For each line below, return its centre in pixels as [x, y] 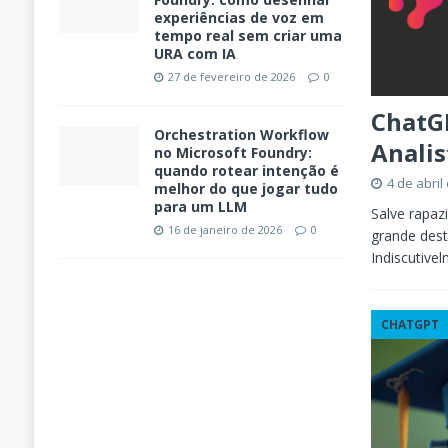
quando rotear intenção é [246, 171]
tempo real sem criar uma [247, 36]
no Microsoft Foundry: [232, 153]
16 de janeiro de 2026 [224, 230]
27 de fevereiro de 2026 [231, 77]
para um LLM [200, 207]
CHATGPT [410, 324]
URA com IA [194, 54]
